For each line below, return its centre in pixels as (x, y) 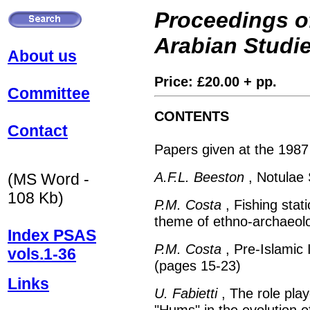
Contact (38, 131)
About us (42, 56)
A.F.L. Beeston (199, 177)
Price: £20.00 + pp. (216, 82)
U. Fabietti (186, 293)
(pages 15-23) (198, 266)
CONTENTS (192, 116)
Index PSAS (52, 235)
